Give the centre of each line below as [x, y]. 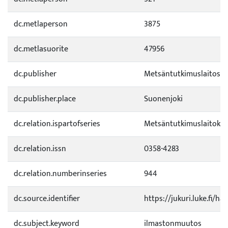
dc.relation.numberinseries [60, 174]
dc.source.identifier [47, 199]
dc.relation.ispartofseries [57, 124]
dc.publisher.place [45, 99]
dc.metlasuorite [41, 49]
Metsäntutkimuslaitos [182, 74]
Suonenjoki [163, 99]
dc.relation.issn [40, 149]
